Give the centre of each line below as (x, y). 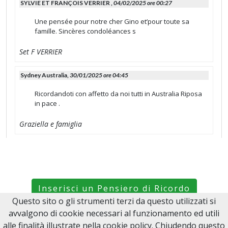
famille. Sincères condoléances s (85, 31)
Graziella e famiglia (51, 124)
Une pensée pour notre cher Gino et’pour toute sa (112, 22)
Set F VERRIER (41, 52)
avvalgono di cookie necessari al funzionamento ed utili (114, 213)
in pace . (47, 104)
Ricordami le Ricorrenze (114, 216)
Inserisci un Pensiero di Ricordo (114, 189)
